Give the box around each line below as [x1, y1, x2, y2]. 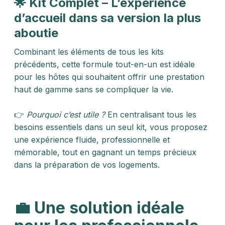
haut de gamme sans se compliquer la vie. [14, 84, 173, 94]
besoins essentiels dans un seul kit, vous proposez [14, 122, 207, 132]
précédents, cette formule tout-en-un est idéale [14, 59, 195, 69]
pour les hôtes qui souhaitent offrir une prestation [14, 72, 204, 82]
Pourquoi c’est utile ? [27, 109, 105, 120]
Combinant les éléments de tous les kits [14, 47, 164, 57]
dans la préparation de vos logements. [14, 160, 160, 170]
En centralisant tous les [105, 109, 196, 120]
